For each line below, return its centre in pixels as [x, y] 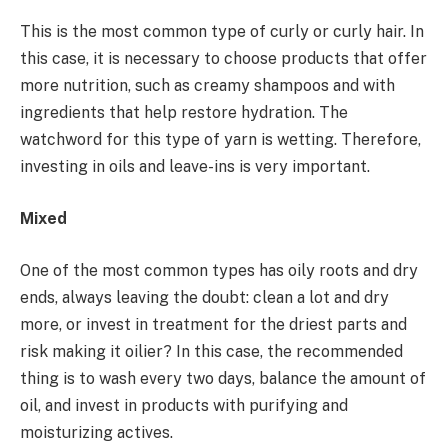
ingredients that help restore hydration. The [184, 113]
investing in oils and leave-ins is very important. [195, 167]
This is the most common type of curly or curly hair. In [222, 32]
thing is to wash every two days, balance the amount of [223, 378]
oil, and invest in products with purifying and [184, 405]
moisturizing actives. [96, 432]
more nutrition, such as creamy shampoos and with [207, 86]
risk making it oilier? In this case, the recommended [211, 351]
